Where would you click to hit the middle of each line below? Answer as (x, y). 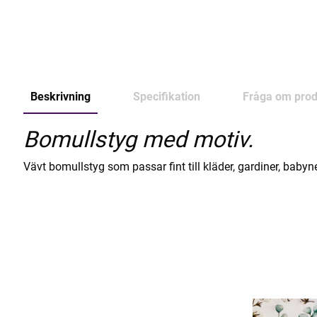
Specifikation (167, 97)
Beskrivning (60, 97)
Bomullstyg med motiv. (138, 140)
